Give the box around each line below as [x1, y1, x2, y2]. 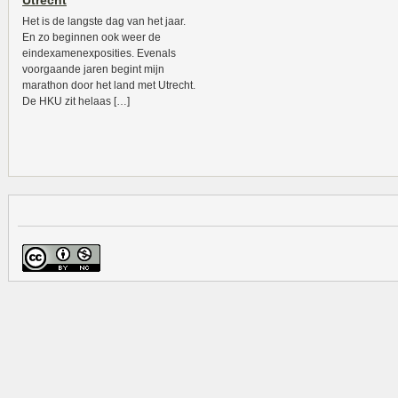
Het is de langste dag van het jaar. [22, 15, 186, 28]
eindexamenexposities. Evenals [22, 47, 176, 60]
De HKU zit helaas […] [22, 95, 130, 107]
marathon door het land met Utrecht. [22, 79, 195, 92]
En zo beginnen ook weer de [22, 31, 161, 44]
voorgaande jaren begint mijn [22, 63, 164, 76]
